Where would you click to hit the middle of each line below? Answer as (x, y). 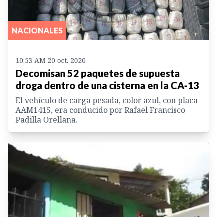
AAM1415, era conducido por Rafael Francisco (100, 110)
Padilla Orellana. (46, 119)
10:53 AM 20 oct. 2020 (51, 60)
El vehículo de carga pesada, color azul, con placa (107, 100)
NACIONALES (37, 30)
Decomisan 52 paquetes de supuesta (98, 73)
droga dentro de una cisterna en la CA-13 (107, 85)
